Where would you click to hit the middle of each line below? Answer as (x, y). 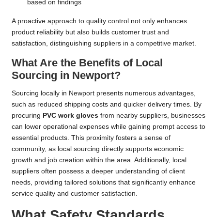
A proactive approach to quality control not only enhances (99, 21)
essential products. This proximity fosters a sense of (91, 138)
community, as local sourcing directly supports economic (98, 149)
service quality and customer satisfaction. (75, 193)
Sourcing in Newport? (66, 75)
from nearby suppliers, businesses (152, 115)
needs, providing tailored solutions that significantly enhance (104, 182)
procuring (27, 115)
